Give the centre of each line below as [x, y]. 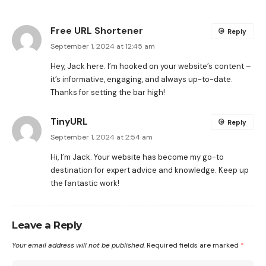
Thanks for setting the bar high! [108, 92]
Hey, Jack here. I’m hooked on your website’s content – [151, 66]
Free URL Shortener [97, 30]
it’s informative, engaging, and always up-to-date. [142, 79]
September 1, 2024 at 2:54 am [102, 137]
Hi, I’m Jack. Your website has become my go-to [137, 157]
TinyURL [69, 121]
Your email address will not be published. [78, 245]
